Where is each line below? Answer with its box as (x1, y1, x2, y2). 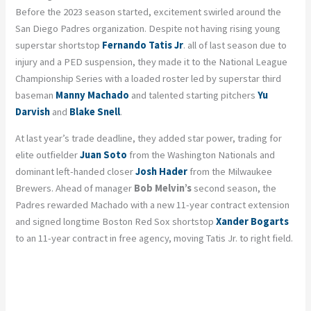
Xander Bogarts (216, 215, 289, 228)
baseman (15, 88, 56, 101)
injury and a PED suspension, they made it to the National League (15, 55, 288, 68)
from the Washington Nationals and (129, 149, 276, 162)
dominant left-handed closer (15, 165, 136, 178)
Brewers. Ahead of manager (15, 182, 135, 195)
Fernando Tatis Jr (102, 38, 184, 51)
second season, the (192, 182, 277, 195)
